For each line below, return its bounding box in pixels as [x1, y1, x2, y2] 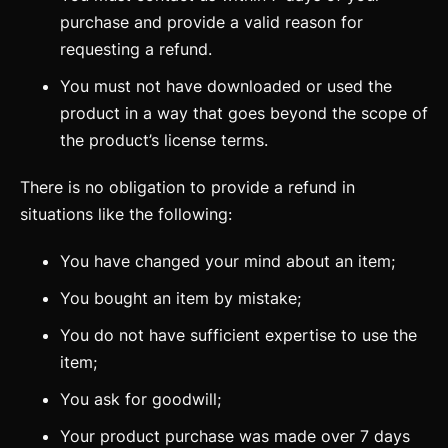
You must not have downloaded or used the [60, 76, 392, 96]
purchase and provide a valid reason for [60, 12, 363, 32]
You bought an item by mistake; [60, 288, 301, 308]
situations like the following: [20, 204, 232, 224]
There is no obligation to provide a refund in [20, 177, 355, 197]
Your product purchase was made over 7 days [60, 426, 410, 446]
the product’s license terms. [60, 130, 268, 150]
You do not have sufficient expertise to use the [60, 325, 417, 345]
